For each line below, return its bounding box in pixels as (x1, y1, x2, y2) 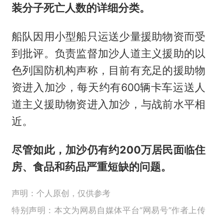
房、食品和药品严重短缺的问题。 (11, 160, 171, 173)
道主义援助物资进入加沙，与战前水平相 (11, 98, 206, 111)
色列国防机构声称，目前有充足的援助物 (11, 64, 206, 77)
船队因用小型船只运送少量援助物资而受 (11, 30, 206, 43)
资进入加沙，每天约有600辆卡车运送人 (11, 81, 206, 94)
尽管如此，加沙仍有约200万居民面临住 (11, 143, 206, 156)
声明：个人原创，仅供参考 (11, 188, 110, 198)
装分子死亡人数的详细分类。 (11, 1, 150, 15)
